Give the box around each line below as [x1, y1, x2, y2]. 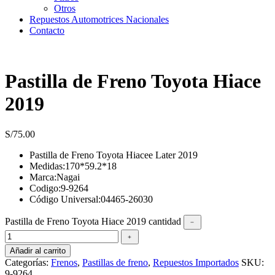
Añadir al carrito [10, 246, 66, 255]
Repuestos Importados [153, 257, 239, 268]
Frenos [51, 257, 77, 268]
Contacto [29, 25, 64, 36]
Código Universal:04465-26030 [29, 193, 153, 204]
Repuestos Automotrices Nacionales [29, 14, 169, 25]
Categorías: [5, 257, 51, 268]
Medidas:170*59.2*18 [29, 160, 117, 171]
